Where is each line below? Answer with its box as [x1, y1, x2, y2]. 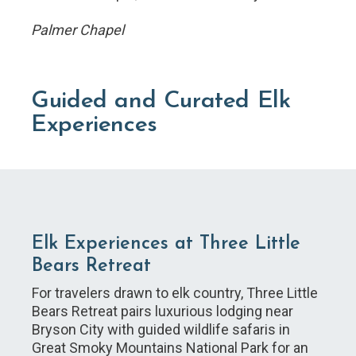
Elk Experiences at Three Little [32, 234, 300, 253]
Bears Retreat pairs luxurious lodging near [32, 303, 293, 319]
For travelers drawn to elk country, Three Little [32, 284, 318, 301]
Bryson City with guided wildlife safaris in [32, 321, 290, 338]
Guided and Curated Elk [31, 89, 291, 114]
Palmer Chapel [31, 21, 125, 38]
